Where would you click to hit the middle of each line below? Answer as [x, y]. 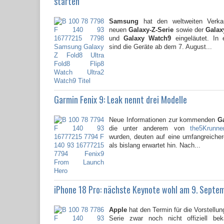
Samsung [124, 21]
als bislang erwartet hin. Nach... [155, 145]
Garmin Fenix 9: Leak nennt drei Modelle [120, 100]
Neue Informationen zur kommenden [163, 120]
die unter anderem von [149, 128]
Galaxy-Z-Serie [151, 30]
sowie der [189, 30]
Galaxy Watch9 [147, 38]
